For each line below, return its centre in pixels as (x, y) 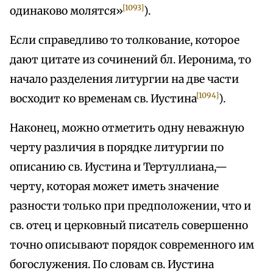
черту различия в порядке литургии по (117, 148)
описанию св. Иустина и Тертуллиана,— (119, 167)
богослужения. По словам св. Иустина (112, 265)
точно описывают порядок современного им (132, 245)
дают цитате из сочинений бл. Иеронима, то (130, 60)
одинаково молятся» (66, 11)
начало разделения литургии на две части (124, 80)
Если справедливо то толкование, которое (125, 41)
